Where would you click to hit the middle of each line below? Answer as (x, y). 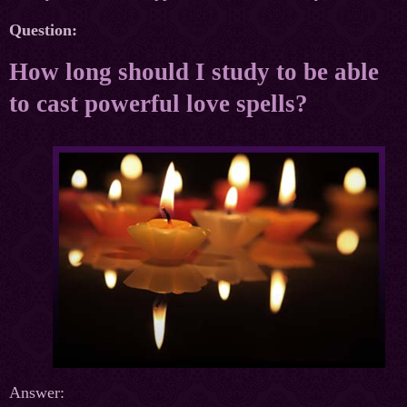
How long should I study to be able (194, 72)
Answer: (37, 393)
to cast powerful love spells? (159, 104)
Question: (43, 30)
